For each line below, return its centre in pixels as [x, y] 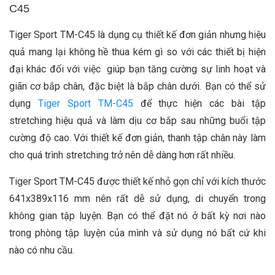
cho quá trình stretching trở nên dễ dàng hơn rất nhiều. [123, 155]
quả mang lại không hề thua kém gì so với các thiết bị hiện [137, 52]
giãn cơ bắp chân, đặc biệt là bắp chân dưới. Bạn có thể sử [137, 87]
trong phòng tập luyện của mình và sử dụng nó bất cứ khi [137, 233]
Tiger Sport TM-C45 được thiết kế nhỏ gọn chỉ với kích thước [137, 182]
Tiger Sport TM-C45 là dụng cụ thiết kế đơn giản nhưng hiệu [137, 35]
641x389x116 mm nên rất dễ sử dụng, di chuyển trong [137, 199]
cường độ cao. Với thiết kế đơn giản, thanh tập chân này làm [137, 138]
